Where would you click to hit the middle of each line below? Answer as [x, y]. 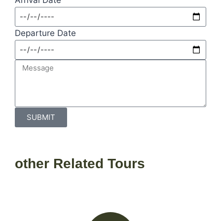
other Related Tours [80, 163]
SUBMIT [41, 117]
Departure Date [45, 33]
